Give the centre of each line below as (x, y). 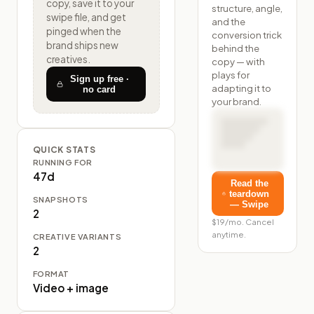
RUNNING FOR (62, 162)
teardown (250, 193)
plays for (230, 74)
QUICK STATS (64, 149)
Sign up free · (99, 78)
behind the (235, 48)
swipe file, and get (86, 18)
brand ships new (82, 46)
